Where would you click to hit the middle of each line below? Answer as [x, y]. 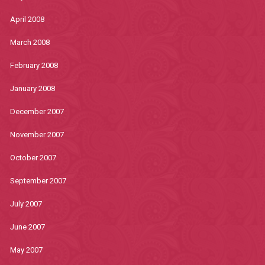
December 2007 [37, 112]
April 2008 [27, 19]
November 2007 [37, 135]
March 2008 [30, 42]
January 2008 [32, 88]
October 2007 [33, 158]
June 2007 [27, 227]
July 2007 [26, 204]
